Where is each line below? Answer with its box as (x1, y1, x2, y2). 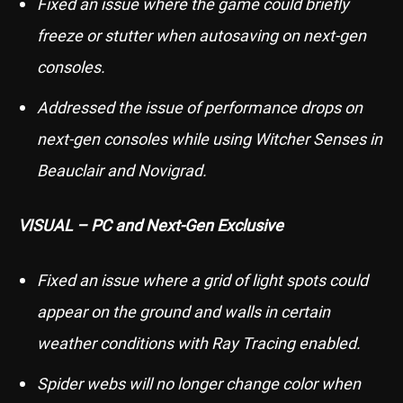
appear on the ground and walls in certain (37, 300, 330, 322)
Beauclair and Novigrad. (37, 159, 207, 181)
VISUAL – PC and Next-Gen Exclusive (18, 214, 283, 236)
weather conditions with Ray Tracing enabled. (37, 332, 361, 354)
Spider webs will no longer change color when (37, 372, 361, 394)
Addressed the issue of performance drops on (37, 96, 363, 118)
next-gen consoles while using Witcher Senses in (37, 128, 382, 149)
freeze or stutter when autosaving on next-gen (37, 24, 366, 46)
